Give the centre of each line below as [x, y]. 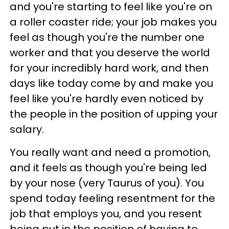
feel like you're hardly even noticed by [107, 98]
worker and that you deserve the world [110, 52]
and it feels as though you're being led [108, 167]
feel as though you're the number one [107, 37]
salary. [27, 129]
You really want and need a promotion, [110, 152]
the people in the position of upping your [114, 114]
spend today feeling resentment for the [112, 198]
